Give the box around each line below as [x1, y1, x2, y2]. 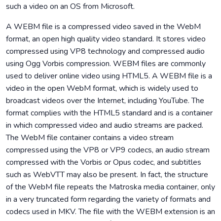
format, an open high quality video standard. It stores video [6, 34, 206, 45]
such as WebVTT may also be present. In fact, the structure [6, 169, 208, 181]
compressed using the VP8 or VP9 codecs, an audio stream [6, 145, 210, 156]
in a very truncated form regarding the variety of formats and [6, 194, 211, 205]
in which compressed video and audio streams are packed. [6, 120, 203, 131]
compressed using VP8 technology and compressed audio [6, 46, 205, 57]
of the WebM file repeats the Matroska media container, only [6, 182, 215, 193]
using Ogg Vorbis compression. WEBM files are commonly [6, 58, 206, 70]
